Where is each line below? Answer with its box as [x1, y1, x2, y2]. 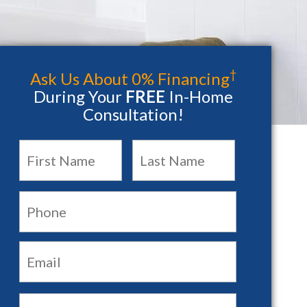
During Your [33, 86, 125, 106]
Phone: [19, 183, 58, 198]
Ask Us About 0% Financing [29, 69, 230, 88]
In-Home [164, 86, 233, 106]
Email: [19, 233, 51, 248]
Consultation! [82, 104, 184, 124]
